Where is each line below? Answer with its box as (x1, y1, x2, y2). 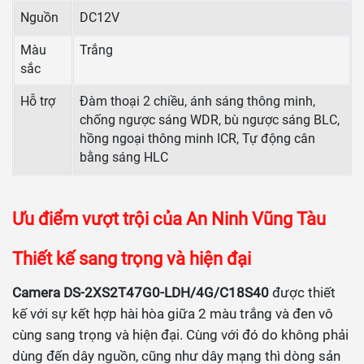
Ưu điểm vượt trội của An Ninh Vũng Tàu (12, 208, 326, 230)
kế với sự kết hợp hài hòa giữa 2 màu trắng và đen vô (12, 305, 333, 323)
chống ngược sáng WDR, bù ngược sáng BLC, (80, 113, 340, 128)
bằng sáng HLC (80, 150, 168, 166)
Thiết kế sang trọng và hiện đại (12, 248, 251, 270)
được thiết (269, 284, 336, 301)
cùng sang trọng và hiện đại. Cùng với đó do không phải (12, 327, 349, 344)
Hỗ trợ (20, 94, 55, 110)
